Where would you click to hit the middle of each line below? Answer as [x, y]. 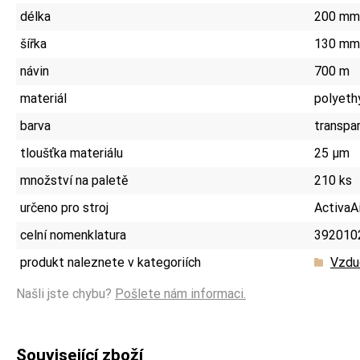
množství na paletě [74, 180]
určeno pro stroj [64, 207]
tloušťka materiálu [72, 153]
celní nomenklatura [73, 235]
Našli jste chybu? [65, 293]
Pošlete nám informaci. [180, 293]
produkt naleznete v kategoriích [110, 262]
